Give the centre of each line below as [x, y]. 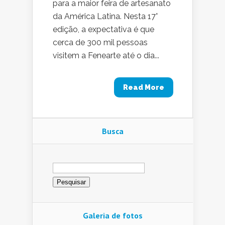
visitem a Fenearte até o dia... [106, 56]
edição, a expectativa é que [103, 30]
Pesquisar [70, 163]
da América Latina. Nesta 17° [105, 17]
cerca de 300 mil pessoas [100, 43]
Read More [144, 88]
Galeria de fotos [113, 215]
